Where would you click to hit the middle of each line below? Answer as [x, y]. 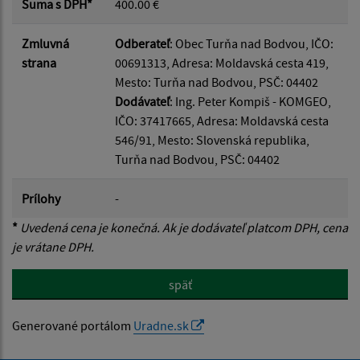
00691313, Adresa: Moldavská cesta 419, [222, 62]
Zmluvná [45, 43]
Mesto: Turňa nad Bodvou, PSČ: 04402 [217, 82]
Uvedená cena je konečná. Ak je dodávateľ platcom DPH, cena [183, 227]
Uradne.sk [162, 325]
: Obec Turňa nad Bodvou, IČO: [252, 43]
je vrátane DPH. [53, 246]
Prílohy [41, 198]
